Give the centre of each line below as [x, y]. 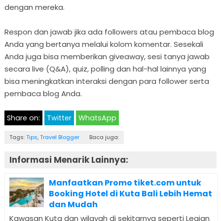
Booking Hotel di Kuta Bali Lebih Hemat [130, 194]
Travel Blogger [59, 137]
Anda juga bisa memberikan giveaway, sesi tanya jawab [107, 56]
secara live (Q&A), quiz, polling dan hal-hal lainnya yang [105, 69]
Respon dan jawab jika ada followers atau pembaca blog [109, 32]
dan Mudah [73, 205]
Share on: [23, 118]
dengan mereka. [34, 7]
